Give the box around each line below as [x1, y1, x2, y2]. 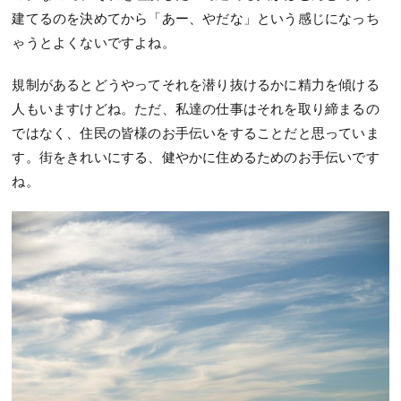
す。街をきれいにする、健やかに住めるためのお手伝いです [12, 148, 380, 165]
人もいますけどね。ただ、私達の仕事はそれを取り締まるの [12, 99, 380, 116]
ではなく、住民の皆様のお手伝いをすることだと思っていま [12, 124, 380, 141]
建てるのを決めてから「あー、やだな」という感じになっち [12, 9, 380, 26]
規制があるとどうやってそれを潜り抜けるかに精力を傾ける [12, 75, 380, 92]
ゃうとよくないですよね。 [12, 33, 175, 50]
